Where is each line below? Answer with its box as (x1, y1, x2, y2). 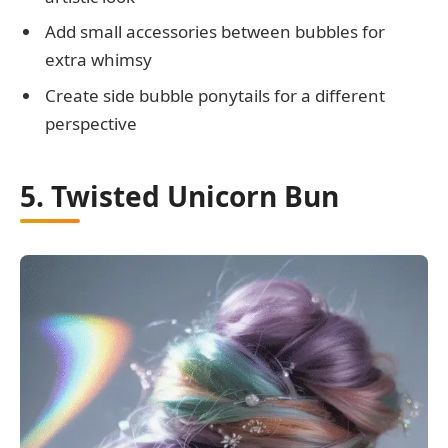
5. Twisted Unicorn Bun (20, 177, 339, 216)
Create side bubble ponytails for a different (45, 83, 385, 107)
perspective (45, 111, 137, 135)
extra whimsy (45, 48, 152, 72)
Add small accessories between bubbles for (45, 20, 385, 44)
